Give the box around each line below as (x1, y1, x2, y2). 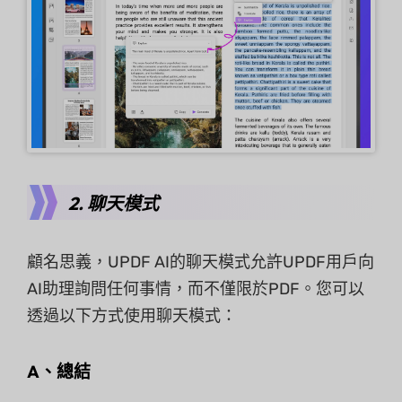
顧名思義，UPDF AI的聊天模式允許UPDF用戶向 (27, 251, 374, 272)
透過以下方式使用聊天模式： (27, 305, 237, 326)
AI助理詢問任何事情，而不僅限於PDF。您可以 (27, 278, 364, 299)
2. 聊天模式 (68, 191, 159, 214)
